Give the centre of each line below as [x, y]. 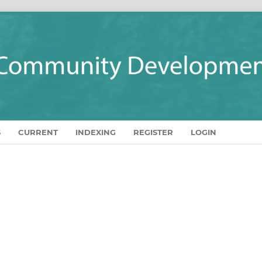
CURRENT [38, 132]
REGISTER [153, 132]
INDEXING [96, 132]
